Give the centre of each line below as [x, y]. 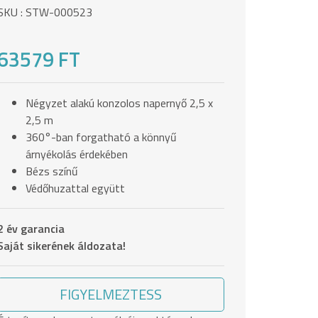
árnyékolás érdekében [77, 154]
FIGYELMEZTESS [110, 294]
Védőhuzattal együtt [75, 188]
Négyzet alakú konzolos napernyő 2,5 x [119, 103]
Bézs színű [52, 171]
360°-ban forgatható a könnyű [101, 137]
